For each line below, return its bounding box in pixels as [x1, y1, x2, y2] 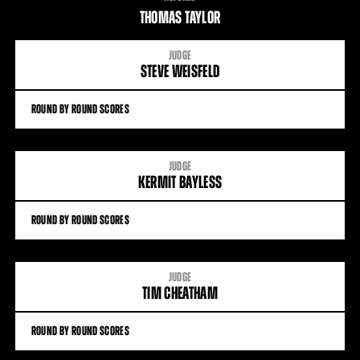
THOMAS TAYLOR [139, 8, 221, 27]
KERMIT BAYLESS [137, 173, 223, 191]
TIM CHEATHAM [141, 284, 219, 302]
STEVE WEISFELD [140, 62, 220, 80]
